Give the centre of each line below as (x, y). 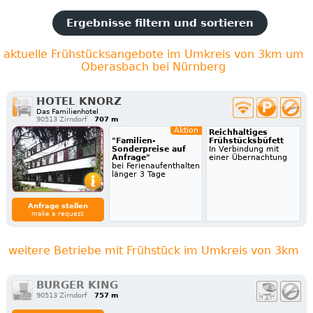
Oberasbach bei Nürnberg (154, 67)
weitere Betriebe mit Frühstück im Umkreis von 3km (153, 251)
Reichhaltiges (239, 133)
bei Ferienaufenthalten (155, 166)
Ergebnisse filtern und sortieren (160, 23)
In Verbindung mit (244, 150)
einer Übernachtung (248, 158)
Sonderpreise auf (148, 150)
